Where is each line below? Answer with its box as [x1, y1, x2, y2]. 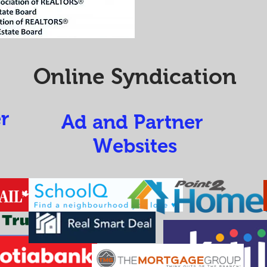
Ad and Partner [61, 111, 209, 133]
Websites [92, 135, 177, 157]
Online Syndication [33, 64, 237, 89]
